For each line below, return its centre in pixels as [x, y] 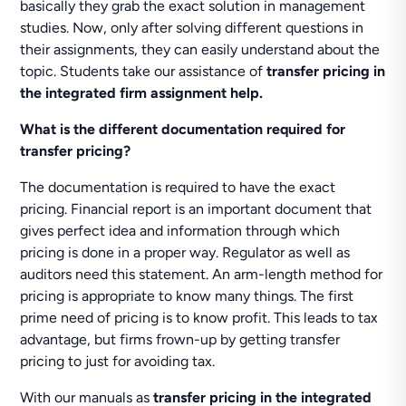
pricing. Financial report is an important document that [196, 209]
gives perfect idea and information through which [180, 231]
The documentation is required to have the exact [178, 187]
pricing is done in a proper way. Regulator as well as [185, 252]
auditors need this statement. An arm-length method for [202, 274]
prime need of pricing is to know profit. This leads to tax [199, 318]
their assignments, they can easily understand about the [200, 49]
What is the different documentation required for [183, 129]
